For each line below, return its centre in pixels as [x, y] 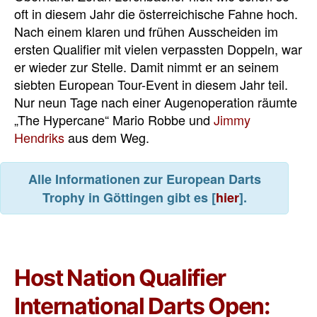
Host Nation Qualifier [120, 278]
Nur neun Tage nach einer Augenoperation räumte [156, 102]
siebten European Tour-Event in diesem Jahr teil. [151, 84]
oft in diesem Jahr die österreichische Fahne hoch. [156, 13]
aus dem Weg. [107, 137]
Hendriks [39, 137]
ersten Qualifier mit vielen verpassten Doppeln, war [158, 48]
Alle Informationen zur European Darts [144, 179]
